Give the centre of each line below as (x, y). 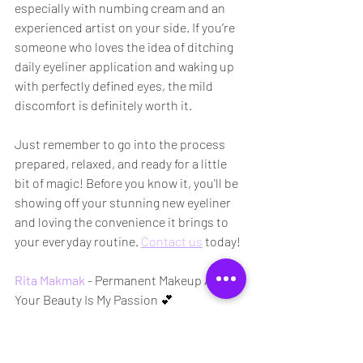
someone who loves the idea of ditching (125, 46)
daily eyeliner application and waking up (126, 66)
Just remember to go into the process (121, 143)
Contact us (172, 241)
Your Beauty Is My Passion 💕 (94, 299)
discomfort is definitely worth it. (103, 105)
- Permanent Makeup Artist (160, 280)
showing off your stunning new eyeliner (124, 202)
